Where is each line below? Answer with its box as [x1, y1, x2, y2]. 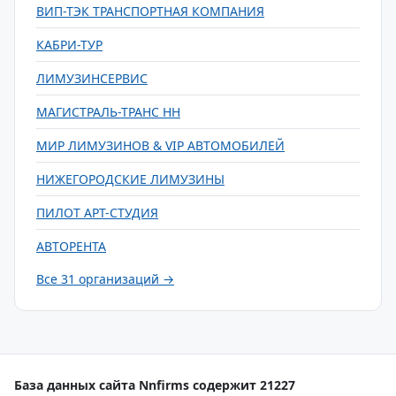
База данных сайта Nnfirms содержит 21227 [14, 377, 295, 393]
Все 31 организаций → [36, 270, 174, 287]
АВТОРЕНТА [36, 238, 106, 255]
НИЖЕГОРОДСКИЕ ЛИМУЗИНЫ [36, 171, 225, 187]
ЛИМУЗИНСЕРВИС [36, 70, 148, 87]
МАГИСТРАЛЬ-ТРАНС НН [36, 103, 180, 120]
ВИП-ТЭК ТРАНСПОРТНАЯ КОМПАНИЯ [36, 3, 264, 19]
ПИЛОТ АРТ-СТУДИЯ [36, 204, 158, 221]
